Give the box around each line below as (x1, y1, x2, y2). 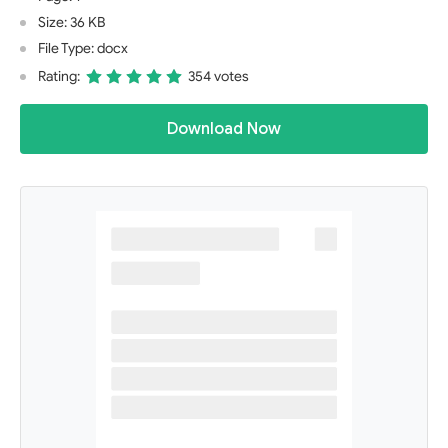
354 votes (188, 68, 249, 85)
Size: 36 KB (38, 14, 105, 31)
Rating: (38, 68, 80, 85)
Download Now (167, 119, 281, 139)
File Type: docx (38, 40, 128, 57)
